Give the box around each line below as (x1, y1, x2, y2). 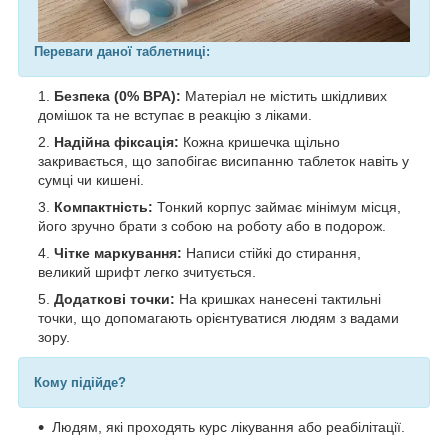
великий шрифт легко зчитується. (38, 264, 256, 281)
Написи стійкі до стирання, (182, 245, 361, 262)
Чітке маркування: (54, 245, 182, 262)
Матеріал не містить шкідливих (181, 88, 387, 105)
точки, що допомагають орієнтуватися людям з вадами (38, 310, 399, 327)
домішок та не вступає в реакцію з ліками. (38, 107, 312, 124)
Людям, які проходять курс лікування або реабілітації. (52, 419, 405, 436)
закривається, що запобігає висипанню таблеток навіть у (38, 153, 409, 170)
